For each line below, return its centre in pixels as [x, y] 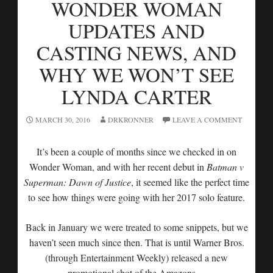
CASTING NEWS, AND [136, 52]
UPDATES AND [136, 30]
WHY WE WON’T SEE [136, 74]
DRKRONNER [131, 119]
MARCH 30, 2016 [63, 119]
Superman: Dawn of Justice [77, 182]
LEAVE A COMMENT [207, 119]
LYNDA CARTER [136, 96]
